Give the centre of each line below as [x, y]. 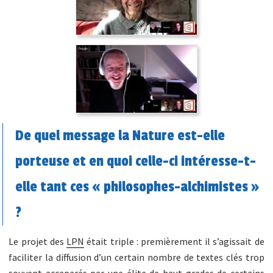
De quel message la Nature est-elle [120, 136]
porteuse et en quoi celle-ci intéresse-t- [136, 162]
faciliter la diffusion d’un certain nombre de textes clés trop [136, 257]
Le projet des [38, 242]
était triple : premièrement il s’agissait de [174, 242]
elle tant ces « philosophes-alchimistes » [137, 187]
